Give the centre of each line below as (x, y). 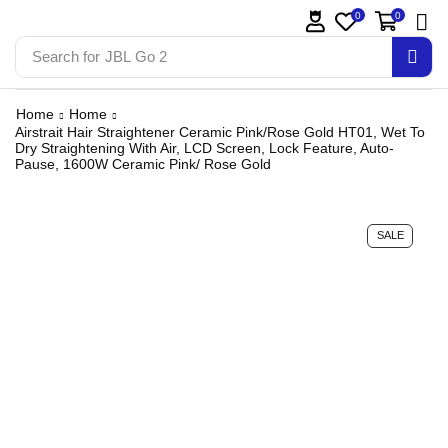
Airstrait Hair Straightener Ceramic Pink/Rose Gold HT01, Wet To (220, 132)
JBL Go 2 (135, 56)
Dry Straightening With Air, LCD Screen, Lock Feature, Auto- (204, 148)
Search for (65, 56)
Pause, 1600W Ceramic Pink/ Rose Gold (143, 164)
